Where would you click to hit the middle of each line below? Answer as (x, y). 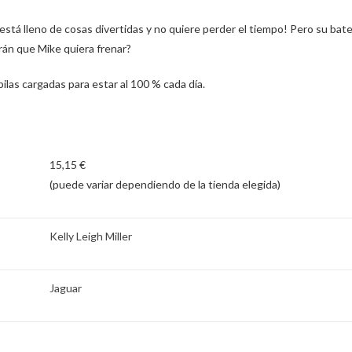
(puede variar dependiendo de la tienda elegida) (165, 184)
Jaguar (66, 288)
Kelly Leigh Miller (91, 236)
